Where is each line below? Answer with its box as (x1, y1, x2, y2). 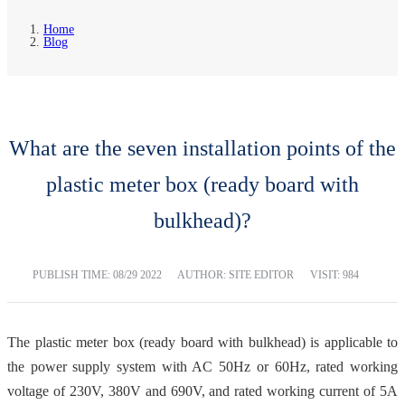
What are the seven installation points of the (9, 136, 396, 160)
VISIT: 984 (310, 268, 359, 281)
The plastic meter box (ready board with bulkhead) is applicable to (7, 334, 398, 350)
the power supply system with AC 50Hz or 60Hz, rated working (7, 358, 398, 374)
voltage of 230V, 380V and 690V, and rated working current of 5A (7, 382, 398, 399)
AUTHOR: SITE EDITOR (177, 268, 294, 281)
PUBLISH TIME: (33, 268, 113, 281)
